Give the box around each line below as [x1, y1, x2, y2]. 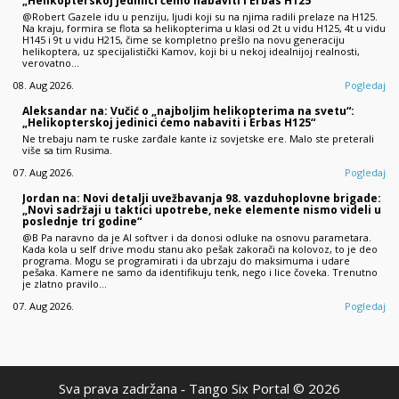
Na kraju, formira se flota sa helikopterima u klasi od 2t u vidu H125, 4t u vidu [22, 21, 386, 36]
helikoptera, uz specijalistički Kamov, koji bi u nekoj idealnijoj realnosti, [22, 45, 360, 59]
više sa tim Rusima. [22, 143, 112, 158]
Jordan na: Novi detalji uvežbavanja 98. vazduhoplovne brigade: [22, 191, 381, 207]
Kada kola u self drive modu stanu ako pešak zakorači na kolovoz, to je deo [22, 242, 378, 256]
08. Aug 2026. [13, 78, 74, 93]
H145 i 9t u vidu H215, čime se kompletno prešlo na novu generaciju [22, 33, 345, 47]
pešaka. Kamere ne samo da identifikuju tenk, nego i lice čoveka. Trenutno [22, 265, 378, 280]
